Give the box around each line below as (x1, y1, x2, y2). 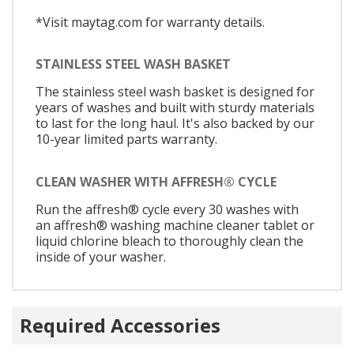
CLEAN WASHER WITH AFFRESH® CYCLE (36, 172, 277, 190)
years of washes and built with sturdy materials (36, 99, 314, 117)
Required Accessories (20, 312, 220, 339)
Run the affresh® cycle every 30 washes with (36, 200, 299, 218)
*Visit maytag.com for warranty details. (36, 13, 265, 31)
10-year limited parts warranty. (36, 130, 217, 149)
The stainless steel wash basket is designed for (36, 83, 314, 101)
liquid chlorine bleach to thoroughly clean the (36, 232, 303, 250)
